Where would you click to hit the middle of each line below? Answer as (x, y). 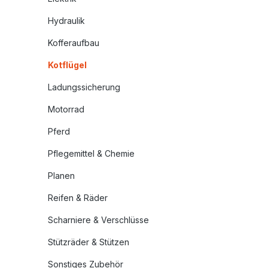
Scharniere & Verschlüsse (98, 220)
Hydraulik (66, 21)
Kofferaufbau (74, 43)
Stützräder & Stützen (89, 242)
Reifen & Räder (78, 198)
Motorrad (66, 109)
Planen (61, 176)
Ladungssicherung (84, 87)
